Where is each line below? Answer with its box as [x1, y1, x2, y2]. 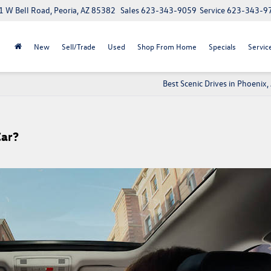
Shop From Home [137, 41, 197, 51]
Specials [209, 41, 236, 51]
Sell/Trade [62, 41, 96, 51]
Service [200, 4, 225, 16]
